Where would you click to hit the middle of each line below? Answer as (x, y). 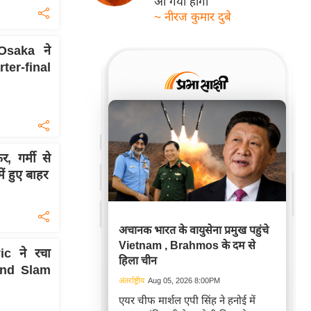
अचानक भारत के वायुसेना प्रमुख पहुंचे (194, 230)
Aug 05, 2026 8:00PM (184, 281)
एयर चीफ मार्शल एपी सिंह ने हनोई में (187, 301)
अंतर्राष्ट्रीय (132, 281)
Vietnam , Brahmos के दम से (187, 246)
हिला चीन (138, 261)
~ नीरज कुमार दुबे (193, 17)
